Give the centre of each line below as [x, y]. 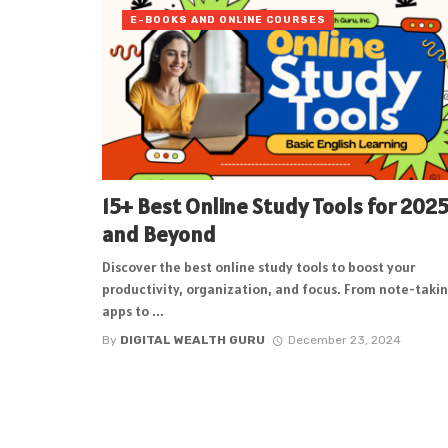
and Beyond [159, 233]
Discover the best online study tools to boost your [258, 267]
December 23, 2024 [344, 339]
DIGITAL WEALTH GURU [192, 339]
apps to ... [133, 311]
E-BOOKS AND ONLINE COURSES [228, 19]
